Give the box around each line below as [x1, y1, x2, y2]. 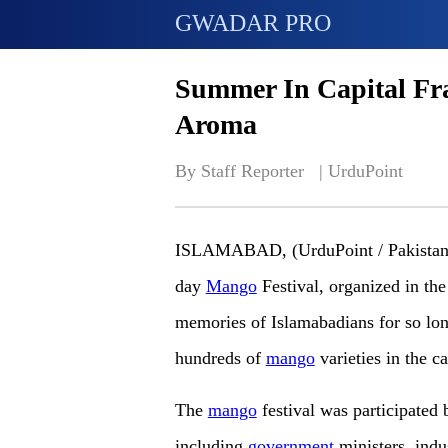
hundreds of [174, 348, 266, 369]
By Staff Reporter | [174, 161, 328, 182]
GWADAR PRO [174, 9, 331, 36]
